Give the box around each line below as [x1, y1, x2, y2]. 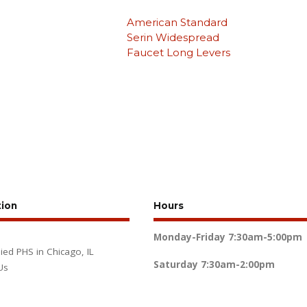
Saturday [153, 258, 198, 271]
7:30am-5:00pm [228, 230, 302, 243]
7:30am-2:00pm [200, 258, 275, 271]
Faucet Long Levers [126, 45, 230, 59]
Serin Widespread [126, 30, 219, 44]
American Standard [126, 15, 228, 29]
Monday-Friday [153, 230, 225, 243]
